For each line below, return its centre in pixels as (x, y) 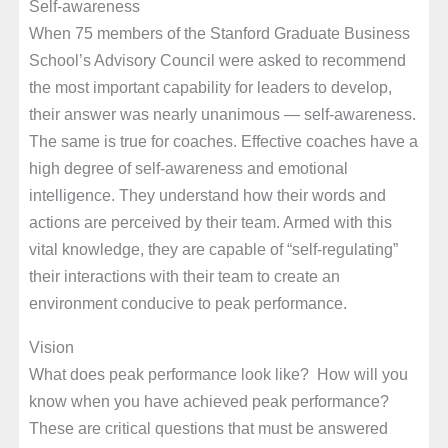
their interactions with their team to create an (184, 276)
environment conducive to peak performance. (187, 303)
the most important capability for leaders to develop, (210, 87)
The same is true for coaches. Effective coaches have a (223, 141)
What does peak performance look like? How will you (218, 373)
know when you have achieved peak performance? (208, 400)
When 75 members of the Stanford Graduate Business (219, 33)
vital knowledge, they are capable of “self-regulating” (213, 249)
